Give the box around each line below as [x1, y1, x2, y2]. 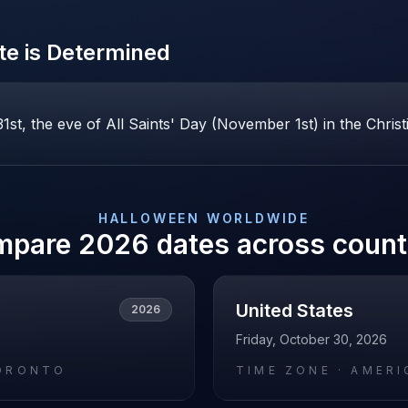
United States [236, 300, 353, 321]
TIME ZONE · [236, 363, 352, 377]
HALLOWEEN [97, 210, 201, 226]
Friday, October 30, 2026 [236, 331, 387, 347]
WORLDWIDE [200, 210, 311, 226]
